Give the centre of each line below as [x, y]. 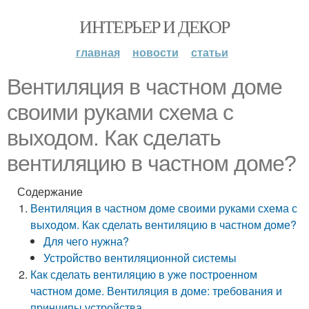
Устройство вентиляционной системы [140, 258]
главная [98, 52]
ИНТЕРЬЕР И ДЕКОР [154, 26]
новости [155, 52]
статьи [209, 52]
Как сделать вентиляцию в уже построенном [144, 274]
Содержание [50, 191]
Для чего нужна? [87, 241]
